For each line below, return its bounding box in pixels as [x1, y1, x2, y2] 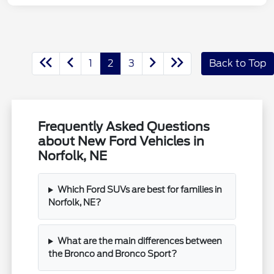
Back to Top [209, 57, 266, 70]
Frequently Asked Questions [38, 119, 210, 135]
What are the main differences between [57, 236, 222, 246]
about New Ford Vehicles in [38, 134, 205, 149]
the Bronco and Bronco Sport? [48, 249, 177, 259]
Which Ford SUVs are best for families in [57, 185, 222, 195]
